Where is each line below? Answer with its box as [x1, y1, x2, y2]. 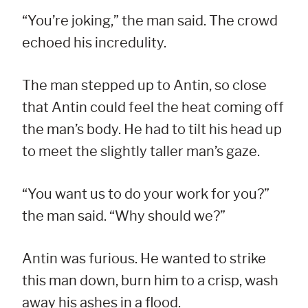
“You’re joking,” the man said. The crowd [22, 12, 278, 30]
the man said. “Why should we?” [22, 208, 225, 225]
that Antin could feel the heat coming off [22, 99, 284, 116]
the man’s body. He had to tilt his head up [22, 121, 282, 138]
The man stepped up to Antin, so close [22, 77, 267, 94]
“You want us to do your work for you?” [22, 186, 269, 203]
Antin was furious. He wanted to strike [22, 250, 266, 267]
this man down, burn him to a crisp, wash [22, 272, 278, 289]
